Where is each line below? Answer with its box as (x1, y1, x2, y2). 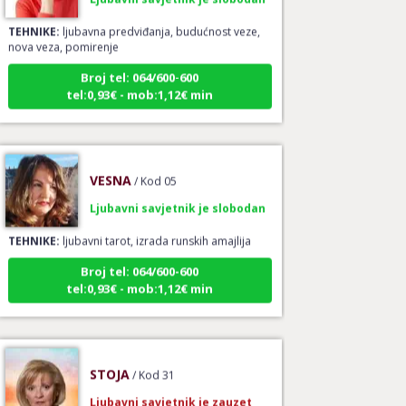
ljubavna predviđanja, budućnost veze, (59, 11, 260, 27)
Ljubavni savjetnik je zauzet (89, 382, 252, 398)
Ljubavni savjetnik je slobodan (89, 188, 266, 204)
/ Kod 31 (131, 354, 175, 371)
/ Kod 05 (133, 160, 177, 177)
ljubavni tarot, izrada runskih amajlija (59, 220, 251, 237)
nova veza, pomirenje (7, 26, 119, 43)
